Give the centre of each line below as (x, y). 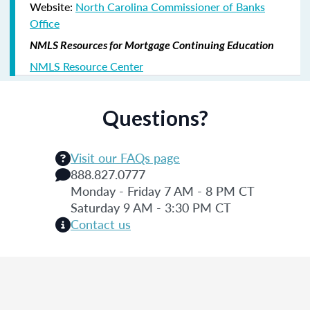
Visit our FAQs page (125, 157)
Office (45, 23)
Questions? (155, 117)
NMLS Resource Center (86, 66)
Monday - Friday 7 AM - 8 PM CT (163, 190)
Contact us (101, 224)
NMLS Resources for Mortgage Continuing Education (152, 44)
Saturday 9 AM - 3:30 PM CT (151, 207)
